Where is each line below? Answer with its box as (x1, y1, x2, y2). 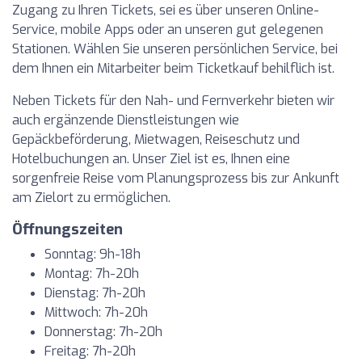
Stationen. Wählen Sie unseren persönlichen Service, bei (12, 40, 338, 57)
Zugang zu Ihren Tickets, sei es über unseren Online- (12, 2, 319, 19)
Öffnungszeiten (12, 220, 123, 239)
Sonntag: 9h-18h (44, 246, 141, 263)
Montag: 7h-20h (44, 265, 139, 282)
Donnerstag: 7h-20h (44, 323, 162, 340)
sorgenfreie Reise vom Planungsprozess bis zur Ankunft (12, 170, 339, 187)
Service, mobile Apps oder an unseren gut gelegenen (12, 21, 323, 38)
